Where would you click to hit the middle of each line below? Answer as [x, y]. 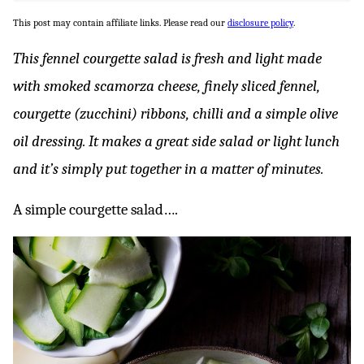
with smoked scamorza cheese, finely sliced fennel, [167, 86]
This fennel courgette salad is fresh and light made [167, 58]
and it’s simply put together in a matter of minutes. [168, 169]
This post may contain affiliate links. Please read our [120, 23]
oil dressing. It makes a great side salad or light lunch [176, 141]
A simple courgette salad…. [95, 210]
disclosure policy [260, 23]
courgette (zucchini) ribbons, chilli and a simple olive [175, 114]
